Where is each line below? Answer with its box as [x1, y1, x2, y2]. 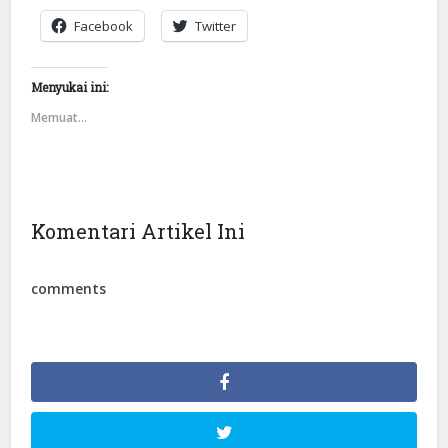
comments [31, 279, 107, 299]
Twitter [195, 17, 237, 36]
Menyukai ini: [31, 79, 109, 96]
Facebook [74, 17, 134, 36]
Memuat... [31, 109, 88, 127]
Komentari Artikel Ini [31, 218, 246, 245]
